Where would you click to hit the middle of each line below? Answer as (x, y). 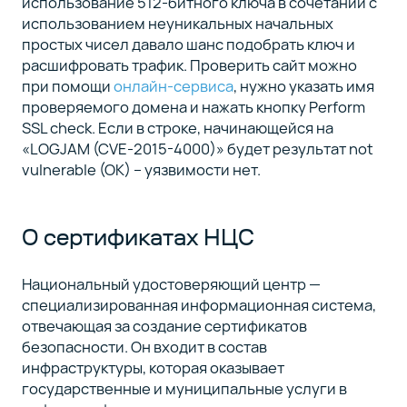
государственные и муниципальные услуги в (184, 389)
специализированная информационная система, (199, 305)
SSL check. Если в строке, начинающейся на (177, 127)
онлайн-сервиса (173, 85)
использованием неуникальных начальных (177, 23)
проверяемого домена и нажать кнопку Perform (193, 106)
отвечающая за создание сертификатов (164, 326)
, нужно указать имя (303, 85)
